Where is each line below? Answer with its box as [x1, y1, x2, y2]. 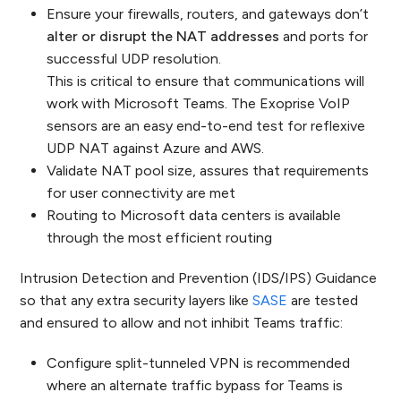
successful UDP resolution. [47, 50, 222, 67]
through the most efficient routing [47, 229, 273, 246]
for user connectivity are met [47, 184, 236, 201]
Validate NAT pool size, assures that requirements [47, 162, 370, 179]
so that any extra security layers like [20, 292, 253, 309]
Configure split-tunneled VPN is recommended [47, 354, 351, 371]
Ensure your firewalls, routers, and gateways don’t [47, 5, 370, 22]
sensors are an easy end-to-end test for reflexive [47, 117, 366, 134]
